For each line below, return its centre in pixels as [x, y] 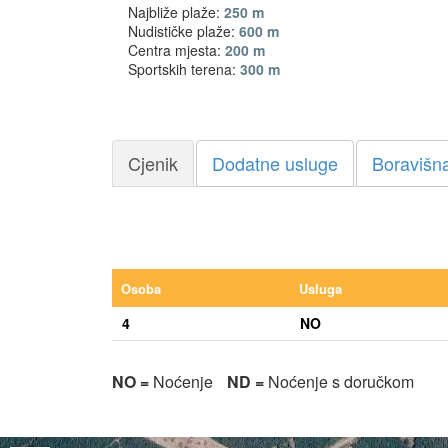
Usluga [321, 288]
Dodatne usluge [275, 162]
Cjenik [153, 162]
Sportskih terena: [184, 68]
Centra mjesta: [176, 49]
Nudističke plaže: [183, 30]
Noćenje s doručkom [339, 381]
